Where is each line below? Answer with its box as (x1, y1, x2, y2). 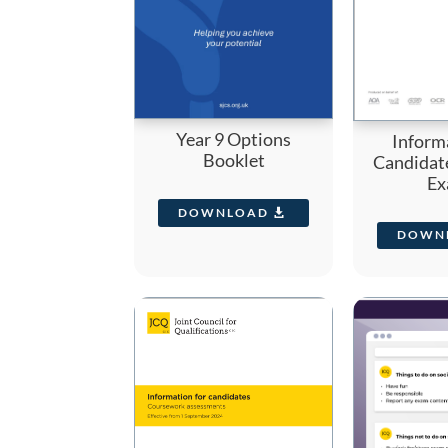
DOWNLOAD (178, 205, 270, 221)
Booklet (202, 149, 265, 172)
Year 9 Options (176, 128, 292, 151)
